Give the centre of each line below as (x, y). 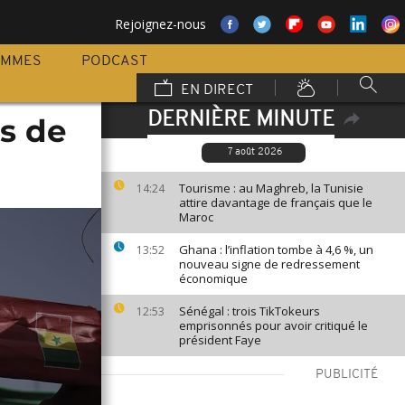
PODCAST (114, 61)
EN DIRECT (215, 90)
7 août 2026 (254, 152)
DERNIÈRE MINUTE (240, 120)
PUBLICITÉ (347, 375)
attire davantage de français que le (276, 202)
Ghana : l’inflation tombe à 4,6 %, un (276, 250)
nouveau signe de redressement (269, 264)
